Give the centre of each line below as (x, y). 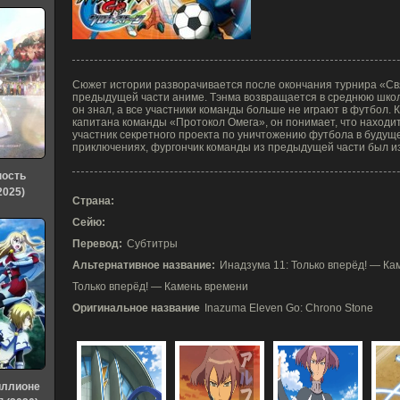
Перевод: (97, 244)
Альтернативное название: (144, 265)
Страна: (93, 201)
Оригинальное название (136, 308)
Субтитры (152, 244)
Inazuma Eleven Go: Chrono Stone (289, 308)
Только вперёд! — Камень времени (160, 287)
